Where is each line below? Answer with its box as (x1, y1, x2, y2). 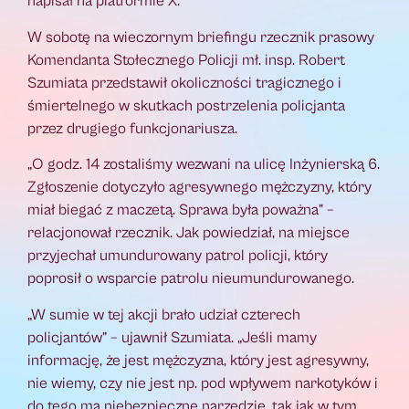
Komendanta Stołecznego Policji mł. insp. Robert (27, 50, 345, 69)
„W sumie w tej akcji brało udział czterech (27, 305, 300, 324)
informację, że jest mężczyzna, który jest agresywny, (27, 351, 369, 370)
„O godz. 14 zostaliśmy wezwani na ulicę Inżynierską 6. (27, 155, 380, 174)
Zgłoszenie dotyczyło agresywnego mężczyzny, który (27, 178, 372, 197)
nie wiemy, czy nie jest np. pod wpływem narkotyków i (27, 373, 378, 393)
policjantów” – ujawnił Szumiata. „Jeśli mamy (27, 328, 317, 347)
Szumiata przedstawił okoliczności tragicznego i (27, 73, 341, 92)
